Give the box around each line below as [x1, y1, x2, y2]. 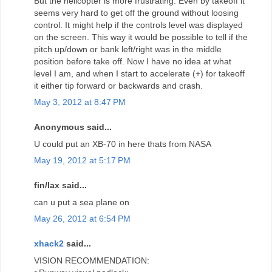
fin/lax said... [34, 180, 87, 191]
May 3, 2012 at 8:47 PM [34, 97, 126, 107]
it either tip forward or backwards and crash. [34, 80, 203, 90]
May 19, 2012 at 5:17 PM [34, 155, 131, 165]
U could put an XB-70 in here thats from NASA [34, 138, 211, 149]
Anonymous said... [34, 122, 112, 132]
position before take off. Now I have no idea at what [34, 56, 231, 66]
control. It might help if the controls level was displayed [34, 19, 243, 30]
